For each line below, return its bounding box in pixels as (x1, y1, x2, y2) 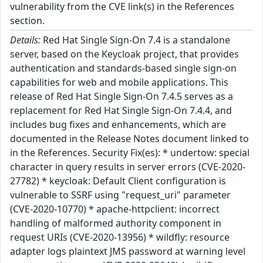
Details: (10, 33, 41, 46)
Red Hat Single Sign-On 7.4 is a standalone (41, 33, 230, 46)
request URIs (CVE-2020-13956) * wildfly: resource (10, 230, 230, 244)
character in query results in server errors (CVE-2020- (10, 160, 245, 173)
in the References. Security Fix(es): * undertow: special (10, 146, 249, 159)
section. (10, 14, 45, 27)
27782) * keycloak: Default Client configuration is (10, 174, 226, 187)
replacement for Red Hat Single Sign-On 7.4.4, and (10, 103, 232, 117)
